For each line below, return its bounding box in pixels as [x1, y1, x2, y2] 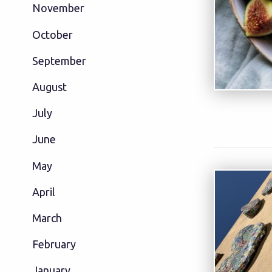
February [32, 238, 76, 251]
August [32, 80, 67, 93]
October [32, 28, 73, 41]
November [32, 2, 84, 15]
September [32, 54, 86, 67]
